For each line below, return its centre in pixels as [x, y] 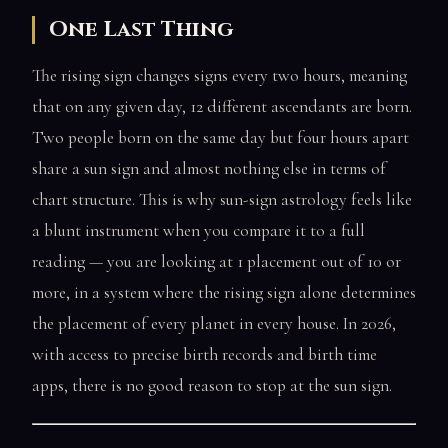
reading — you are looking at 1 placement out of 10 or [216, 262]
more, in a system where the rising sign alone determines [224, 293]
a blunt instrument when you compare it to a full [198, 231]
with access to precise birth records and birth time [204, 355]
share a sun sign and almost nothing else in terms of [209, 169]
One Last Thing [141, 30]
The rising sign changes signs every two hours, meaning [219, 76]
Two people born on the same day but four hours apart [220, 138]
